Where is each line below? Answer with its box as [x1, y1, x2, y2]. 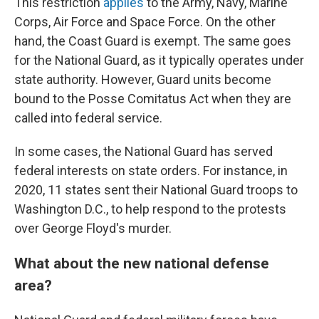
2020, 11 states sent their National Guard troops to [14, 182, 298, 197]
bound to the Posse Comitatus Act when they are [14, 91, 291, 106]
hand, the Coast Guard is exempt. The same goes [14, 33, 291, 48]
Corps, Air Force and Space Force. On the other [14, 14, 276, 29]
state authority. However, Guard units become [14, 72, 271, 87]
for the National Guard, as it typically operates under [14, 53, 304, 68]
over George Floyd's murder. [14, 221, 172, 236]
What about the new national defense [14, 254, 269, 272]
